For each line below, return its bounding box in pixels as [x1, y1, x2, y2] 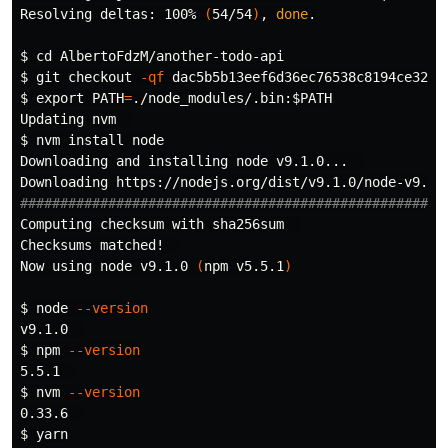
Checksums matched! [20, 237, 180, 253]
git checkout [36, 69, 140, 85]
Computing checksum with [20, 216, 212, 232]
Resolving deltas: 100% [20, 6, 204, 22]
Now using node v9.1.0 [20, 258, 196, 274]
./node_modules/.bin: [132, 90, 292, 106]
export [36, 90, 92, 106]
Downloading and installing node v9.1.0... [20, 153, 364, 169]
